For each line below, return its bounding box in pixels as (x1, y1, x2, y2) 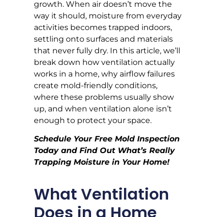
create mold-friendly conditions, (34, 80, 157, 90)
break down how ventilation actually (34, 57, 175, 67)
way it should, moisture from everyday (34, 11, 182, 20)
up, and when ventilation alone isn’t (34, 104, 172, 113)
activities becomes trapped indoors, (34, 22, 172, 32)
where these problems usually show (34, 92, 174, 102)
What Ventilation (34, 183, 169, 205)
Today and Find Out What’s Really (34, 146, 175, 155)
